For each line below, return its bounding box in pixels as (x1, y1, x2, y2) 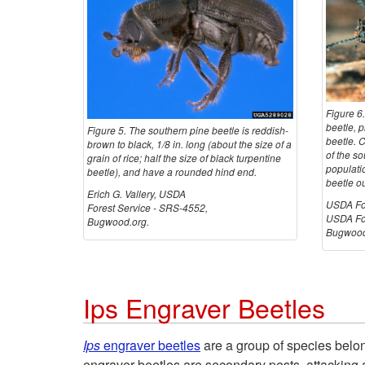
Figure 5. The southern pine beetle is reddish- (87, 123, 288, 138)
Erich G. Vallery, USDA (87, 187, 186, 201)
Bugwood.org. (87, 214, 149, 229)
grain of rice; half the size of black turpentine (87, 151, 281, 165)
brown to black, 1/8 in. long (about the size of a (87, 137, 292, 152)
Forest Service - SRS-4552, (87, 200, 208, 215)
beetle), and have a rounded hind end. (87, 165, 257, 179)
